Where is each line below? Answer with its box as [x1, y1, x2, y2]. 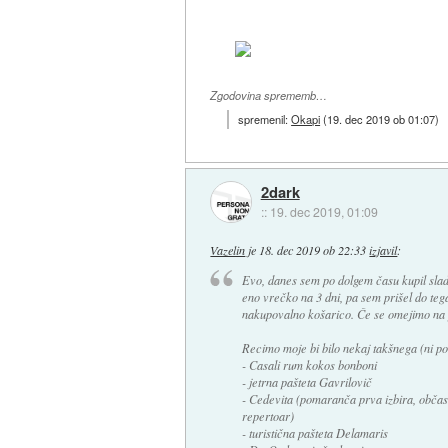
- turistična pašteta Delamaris [241, 425, 388, 442]
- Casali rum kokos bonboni [241, 357, 377, 374]
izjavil [369, 241, 398, 258]
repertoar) [241, 408, 294, 425]
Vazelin [210, 241, 246, 258]
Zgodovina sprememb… [210, 88, 328, 104]
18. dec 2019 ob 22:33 [259, 241, 367, 258]
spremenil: [238, 110, 292, 127]
